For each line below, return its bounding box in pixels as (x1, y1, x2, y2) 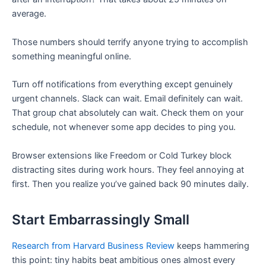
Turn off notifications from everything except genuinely (12, 79, 233, 90)
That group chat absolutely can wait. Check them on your (12, 107, 243, 119)
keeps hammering (175, 240, 249, 251)
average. (12, 8, 46, 20)
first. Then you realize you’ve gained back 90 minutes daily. (12, 178, 249, 189)
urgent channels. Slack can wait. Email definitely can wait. (12, 93, 243, 104)
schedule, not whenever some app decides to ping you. (12, 122, 236, 133)
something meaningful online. (12, 50, 131, 62)
